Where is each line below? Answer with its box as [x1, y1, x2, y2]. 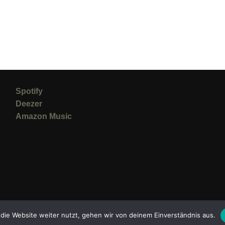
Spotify [15, 86, 43, 95]
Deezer [15, 99, 42, 108]
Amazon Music [15, 111, 72, 121]
